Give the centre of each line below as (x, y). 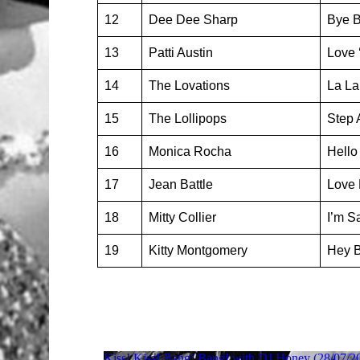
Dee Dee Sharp (193, 20)
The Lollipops (187, 119)
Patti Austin (180, 53)
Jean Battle (180, 184)
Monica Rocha (190, 151)
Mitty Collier (182, 217)
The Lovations (189, 86)
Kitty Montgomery (198, 250)
